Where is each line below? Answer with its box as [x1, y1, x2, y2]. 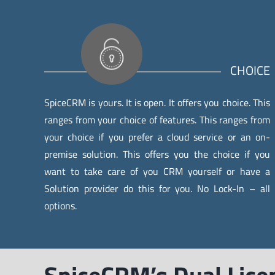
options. [44, 198, 77, 213]
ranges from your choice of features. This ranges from [44, 112, 271, 127]
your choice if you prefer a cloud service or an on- [44, 129, 271, 144]
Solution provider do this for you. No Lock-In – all [44, 180, 271, 196]
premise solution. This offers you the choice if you [44, 146, 271, 161]
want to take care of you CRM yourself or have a [44, 163, 271, 179]
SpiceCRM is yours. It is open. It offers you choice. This [44, 95, 271, 110]
